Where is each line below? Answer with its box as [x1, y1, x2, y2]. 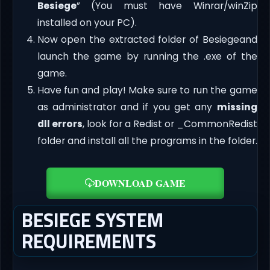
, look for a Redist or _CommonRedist [82, 118, 257, 131]
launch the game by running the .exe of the [37, 50, 257, 63]
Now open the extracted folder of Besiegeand [37, 33, 257, 46]
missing [216, 101, 257, 114]
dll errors [37, 118, 83, 131]
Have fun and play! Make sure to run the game [37, 84, 257, 97]
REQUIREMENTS [21, 227, 156, 256]
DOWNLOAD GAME [94, 176, 186, 190]
